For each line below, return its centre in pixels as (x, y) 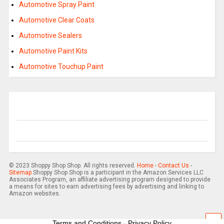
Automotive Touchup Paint (61, 67)
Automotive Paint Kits (53, 51)
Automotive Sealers (50, 36)
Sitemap (20, 173)
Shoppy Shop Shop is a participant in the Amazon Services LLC (117, 173)
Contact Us (173, 166)
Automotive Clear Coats (56, 20)
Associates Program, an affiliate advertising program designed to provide (109, 180)
